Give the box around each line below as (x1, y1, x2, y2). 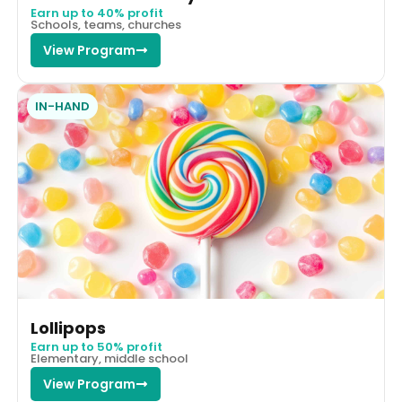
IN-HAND (34, 98, 90, 116)
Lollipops (30, 317, 106, 340)
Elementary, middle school (30, 350, 188, 368)
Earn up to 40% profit (30, 4, 163, 22)
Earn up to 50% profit (30, 338, 162, 356)
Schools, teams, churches (30, 16, 181, 34)
